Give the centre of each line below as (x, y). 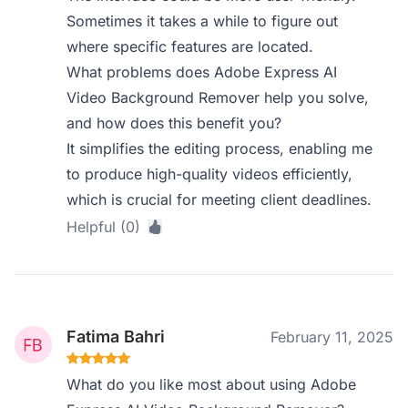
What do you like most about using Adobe (212, 384)
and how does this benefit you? (174, 123)
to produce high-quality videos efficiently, (210, 174)
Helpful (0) (104, 227)
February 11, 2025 (332, 337)
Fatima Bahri (116, 337)
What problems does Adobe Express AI (202, 72)
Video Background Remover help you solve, (218, 97)
